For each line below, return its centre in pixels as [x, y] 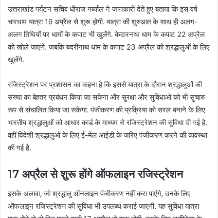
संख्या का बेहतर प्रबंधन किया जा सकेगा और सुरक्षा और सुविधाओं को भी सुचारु [106, 97]
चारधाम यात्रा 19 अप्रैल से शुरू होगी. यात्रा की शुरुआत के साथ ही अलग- [103, 21]
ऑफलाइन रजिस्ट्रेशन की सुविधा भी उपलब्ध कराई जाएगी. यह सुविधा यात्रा [103, 206]
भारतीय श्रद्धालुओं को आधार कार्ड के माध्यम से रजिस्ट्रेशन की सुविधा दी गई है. [108, 122]
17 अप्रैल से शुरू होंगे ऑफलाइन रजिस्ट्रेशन [95, 174]
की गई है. [19, 147]
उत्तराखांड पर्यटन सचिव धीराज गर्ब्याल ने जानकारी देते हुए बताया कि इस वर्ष [102, 9]
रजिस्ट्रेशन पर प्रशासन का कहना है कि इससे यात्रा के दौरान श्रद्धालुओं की [105, 84]
